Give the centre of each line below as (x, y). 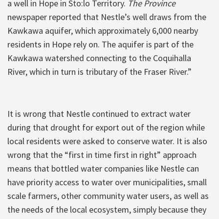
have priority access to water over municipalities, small (107, 182)
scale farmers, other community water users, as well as (108, 196)
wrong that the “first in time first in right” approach (102, 154)
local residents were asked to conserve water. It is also (107, 141)
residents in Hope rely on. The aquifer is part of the (100, 44)
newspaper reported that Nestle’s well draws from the (107, 17)
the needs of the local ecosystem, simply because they (107, 209)
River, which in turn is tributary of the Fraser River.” (99, 71)
